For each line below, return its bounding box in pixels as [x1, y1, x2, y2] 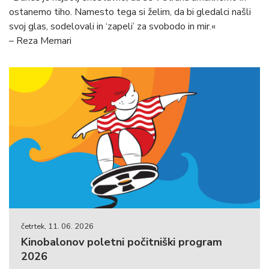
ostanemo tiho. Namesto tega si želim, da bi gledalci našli [9, 5, 251, 19]
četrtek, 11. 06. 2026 [21, 221, 94, 232]
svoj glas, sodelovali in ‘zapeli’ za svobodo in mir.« [9, 20, 216, 34]
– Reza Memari [9, 34, 71, 48]
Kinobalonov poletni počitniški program [21, 235, 222, 250]
